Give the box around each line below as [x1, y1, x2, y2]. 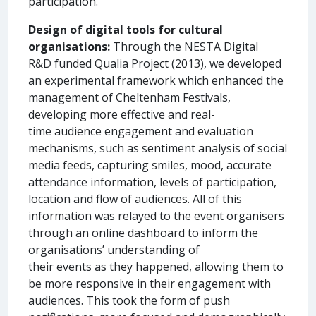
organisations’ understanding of [28, 241, 200, 257]
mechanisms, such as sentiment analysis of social [28, 140, 287, 156]
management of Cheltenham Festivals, [28, 89, 231, 105]
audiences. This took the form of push [28, 292, 230, 308]
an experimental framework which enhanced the [28, 72, 284, 88]
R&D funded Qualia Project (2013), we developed [28, 55, 281, 71]
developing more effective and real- [28, 106, 215, 122]
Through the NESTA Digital [110, 38, 258, 54]
